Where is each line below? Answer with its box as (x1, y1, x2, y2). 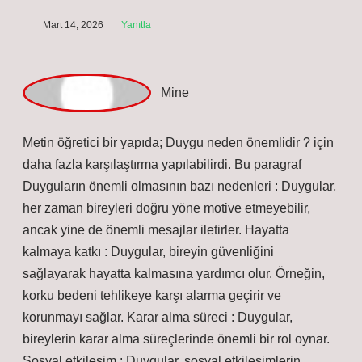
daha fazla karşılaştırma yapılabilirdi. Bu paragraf (23, 274, 301, 288)
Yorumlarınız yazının (43, 53, 162, 67)
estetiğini (162, 53, 214, 67)
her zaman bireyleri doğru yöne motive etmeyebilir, (23, 318, 310, 331)
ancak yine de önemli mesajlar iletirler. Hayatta (23, 339, 289, 353)
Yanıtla (121, 97, 151, 108)
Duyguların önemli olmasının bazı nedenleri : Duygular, (23, 296, 336, 309)
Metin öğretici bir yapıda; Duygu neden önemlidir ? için (23, 252, 334, 266)
